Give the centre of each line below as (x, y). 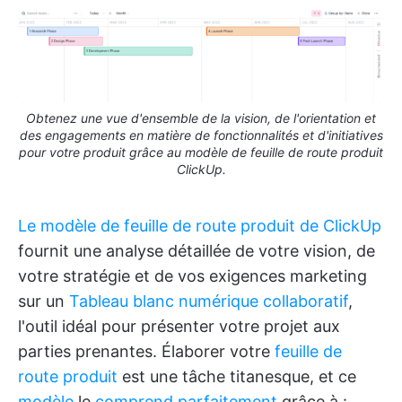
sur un (44, 301)
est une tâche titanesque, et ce (237, 376)
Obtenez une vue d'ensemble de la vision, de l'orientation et (201, 118)
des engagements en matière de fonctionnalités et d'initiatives (201, 135)
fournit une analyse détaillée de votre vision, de (197, 250)
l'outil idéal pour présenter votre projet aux (179, 326)
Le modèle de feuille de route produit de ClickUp (200, 225)
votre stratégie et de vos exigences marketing (192, 275)
